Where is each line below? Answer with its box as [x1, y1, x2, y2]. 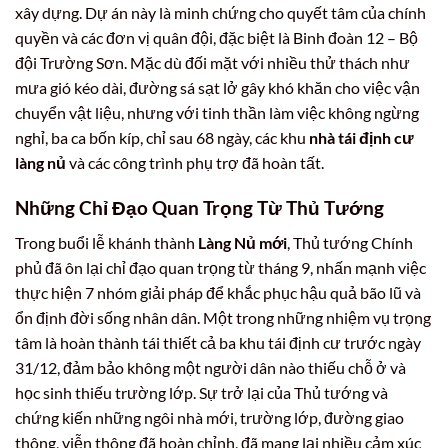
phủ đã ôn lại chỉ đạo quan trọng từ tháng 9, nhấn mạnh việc [15, 257, 426, 277]
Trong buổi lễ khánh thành [15, 232, 198, 252]
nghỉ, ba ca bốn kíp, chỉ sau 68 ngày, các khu [15, 128, 309, 148]
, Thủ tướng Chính [287, 232, 413, 252]
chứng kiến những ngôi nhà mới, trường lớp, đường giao [15, 407, 404, 427]
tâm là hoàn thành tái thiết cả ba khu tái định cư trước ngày [15, 332, 421, 352]
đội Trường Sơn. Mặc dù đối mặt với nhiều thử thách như [15, 53, 410, 73]
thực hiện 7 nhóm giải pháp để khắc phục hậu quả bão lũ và [15, 282, 421, 302]
